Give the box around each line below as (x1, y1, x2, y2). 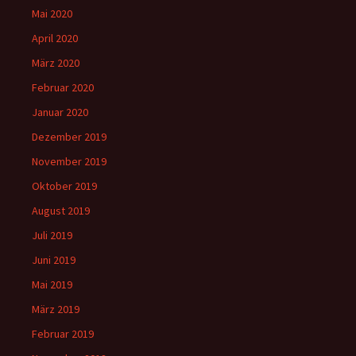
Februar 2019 (32, 327, 94, 341)
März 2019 (32, 302, 79, 316)
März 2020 (32, 56, 79, 70)
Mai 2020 (32, 6, 72, 21)
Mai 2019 (32, 277, 72, 292)
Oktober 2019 (32, 179, 97, 193)
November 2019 (32, 154, 106, 168)
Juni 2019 (32, 253, 75, 267)
